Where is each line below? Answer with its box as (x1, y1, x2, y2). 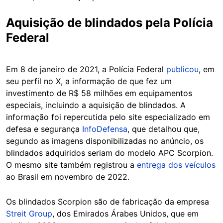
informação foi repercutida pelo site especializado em (6, 112, 210, 122)
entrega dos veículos (137, 160, 216, 170)
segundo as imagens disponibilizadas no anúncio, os (6, 136, 204, 146)
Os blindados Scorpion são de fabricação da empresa (6, 197, 209, 207)
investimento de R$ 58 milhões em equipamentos (6, 88, 192, 98)
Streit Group (6, 209, 52, 219)
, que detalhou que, (127, 124, 200, 134)
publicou (166, 64, 199, 74)
